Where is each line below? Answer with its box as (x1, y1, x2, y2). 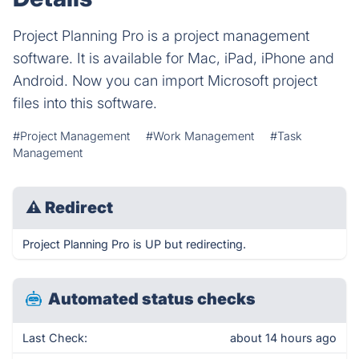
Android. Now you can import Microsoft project (13, 72, 317, 89)
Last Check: (22, 331, 87, 345)
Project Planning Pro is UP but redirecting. (22, 237, 246, 251)
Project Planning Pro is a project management (13, 27, 309, 44)
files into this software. (13, 95, 157, 111)
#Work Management (146, 129, 254, 143)
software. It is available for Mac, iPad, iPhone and (13, 50, 334, 67)
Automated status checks (48, 289, 256, 309)
